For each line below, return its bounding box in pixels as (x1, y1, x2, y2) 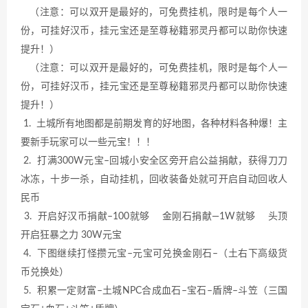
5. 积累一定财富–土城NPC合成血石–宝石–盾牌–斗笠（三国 (21, 285, 287, 296)
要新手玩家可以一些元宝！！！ (21, 137, 155, 147)
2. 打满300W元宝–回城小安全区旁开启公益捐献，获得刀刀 (21, 155, 287, 166)
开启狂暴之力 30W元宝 (21, 230, 122, 240)
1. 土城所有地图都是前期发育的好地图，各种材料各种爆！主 (21, 118, 287, 129)
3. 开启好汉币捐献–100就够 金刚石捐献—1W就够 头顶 (21, 211, 287, 221)
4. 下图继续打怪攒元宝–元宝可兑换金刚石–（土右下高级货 (21, 248, 287, 258)
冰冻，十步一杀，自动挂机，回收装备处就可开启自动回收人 (21, 174, 287, 184)
